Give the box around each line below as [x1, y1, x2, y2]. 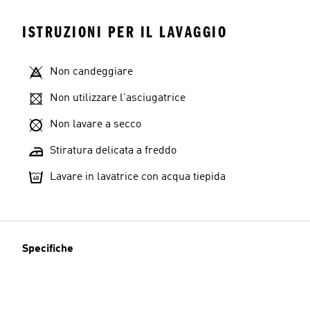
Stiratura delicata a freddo [50, 145, 176, 156]
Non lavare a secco [50, 119, 141, 130]
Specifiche [22, 244, 73, 255]
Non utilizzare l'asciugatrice [50, 93, 185, 104]
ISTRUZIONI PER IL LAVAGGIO [22, 23, 227, 42]
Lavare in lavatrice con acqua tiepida [50, 172, 226, 183]
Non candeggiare [50, 66, 133, 77]
